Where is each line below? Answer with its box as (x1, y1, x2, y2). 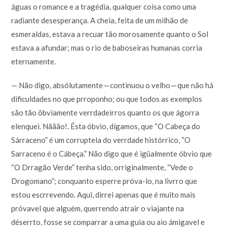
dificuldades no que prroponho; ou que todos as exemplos (11, 94, 203, 103)
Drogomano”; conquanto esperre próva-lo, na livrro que (11, 176, 198, 185)
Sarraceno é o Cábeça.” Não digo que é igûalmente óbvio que (11, 148, 212, 158)
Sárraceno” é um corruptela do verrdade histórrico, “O (11, 135, 191, 144)
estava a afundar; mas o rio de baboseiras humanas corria (11, 43, 203, 52)
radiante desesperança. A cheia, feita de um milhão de (11, 15, 188, 25)
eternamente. (11, 56, 56, 66)
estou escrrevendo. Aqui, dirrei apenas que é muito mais (11, 190, 196, 199)
